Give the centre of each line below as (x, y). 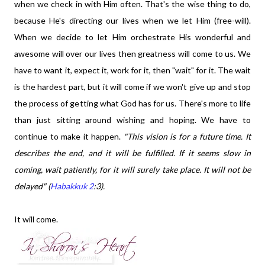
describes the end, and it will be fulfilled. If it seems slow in (132, 153)
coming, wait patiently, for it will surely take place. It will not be (132, 169)
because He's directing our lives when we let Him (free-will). (132, 20)
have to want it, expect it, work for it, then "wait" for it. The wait (132, 70)
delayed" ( (32, 186)
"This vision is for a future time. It (187, 136)
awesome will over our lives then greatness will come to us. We (132, 54)
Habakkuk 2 (72, 186)
